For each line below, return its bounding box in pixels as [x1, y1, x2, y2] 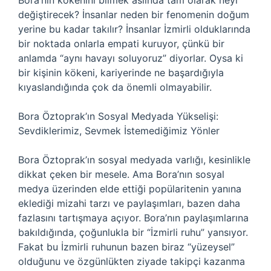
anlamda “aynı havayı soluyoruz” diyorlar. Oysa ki [18, 52, 243, 64]
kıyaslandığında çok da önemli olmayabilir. [18, 81, 212, 93]
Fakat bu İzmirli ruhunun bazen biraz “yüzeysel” [18, 241, 235, 253]
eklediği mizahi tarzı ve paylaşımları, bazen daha [18, 197, 240, 209]
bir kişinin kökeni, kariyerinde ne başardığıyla [18, 67, 224, 79]
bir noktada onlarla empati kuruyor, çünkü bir [18, 38, 224, 50]
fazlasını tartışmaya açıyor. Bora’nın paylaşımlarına [18, 212, 249, 224]
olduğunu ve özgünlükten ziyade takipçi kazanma [18, 255, 245, 267]
